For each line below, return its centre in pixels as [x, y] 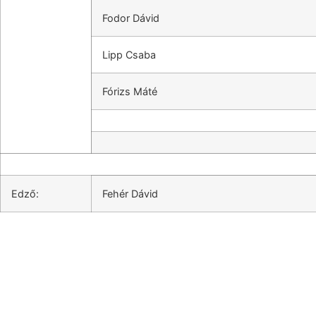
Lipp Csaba [129, 55]
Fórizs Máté [130, 91]
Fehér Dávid [130, 194]
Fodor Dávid [131, 18]
